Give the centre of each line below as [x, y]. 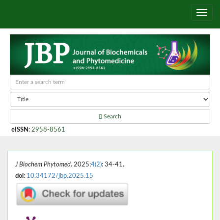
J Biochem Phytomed [43, 164]
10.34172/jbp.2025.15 [60, 176]
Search [112, 116]
